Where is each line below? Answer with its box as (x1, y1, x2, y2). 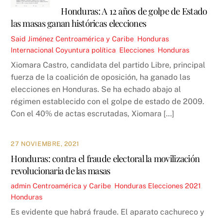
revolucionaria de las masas (11, 164, 110, 177)
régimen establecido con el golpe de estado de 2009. (11, 96, 205, 106)
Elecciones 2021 (148, 182, 201, 190)
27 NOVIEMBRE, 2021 (11, 140, 79, 147)
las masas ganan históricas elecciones (11, 17, 146, 30)
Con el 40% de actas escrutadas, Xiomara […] (11, 109, 175, 118)
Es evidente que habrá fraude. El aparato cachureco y (11, 207, 205, 217)
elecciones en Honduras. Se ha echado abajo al (11, 84, 182, 94)
